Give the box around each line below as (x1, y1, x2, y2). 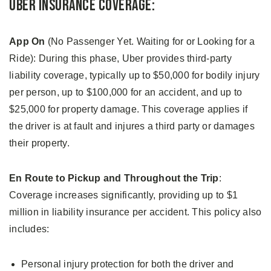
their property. (9, 138, 70, 149)
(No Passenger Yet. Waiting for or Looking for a (45, 36, 255, 47)
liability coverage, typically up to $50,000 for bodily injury (9, 70, 260, 81)
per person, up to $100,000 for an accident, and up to (9, 87, 243, 98)
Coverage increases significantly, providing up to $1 (9, 190, 238, 201)
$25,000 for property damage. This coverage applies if (9, 104, 248, 115)
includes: (9, 224, 50, 235)
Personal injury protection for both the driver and (21, 259, 234, 270)
